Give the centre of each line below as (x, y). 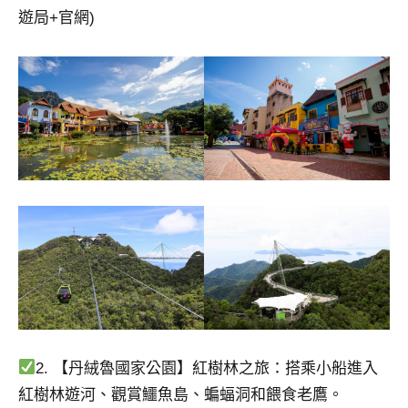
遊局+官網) (56, 17)
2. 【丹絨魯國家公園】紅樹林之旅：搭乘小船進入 (207, 368)
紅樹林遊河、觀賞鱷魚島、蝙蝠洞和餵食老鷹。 (181, 394)
